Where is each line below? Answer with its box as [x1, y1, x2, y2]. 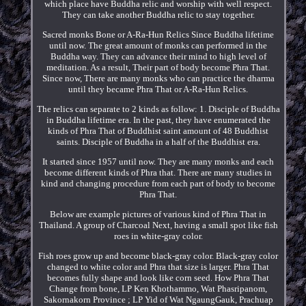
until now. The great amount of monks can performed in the [49, 40, 268, 51]
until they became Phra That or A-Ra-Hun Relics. [68, 83, 249, 94]
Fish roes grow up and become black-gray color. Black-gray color [38, 250, 279, 261]
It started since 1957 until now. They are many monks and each [42, 156, 275, 167]
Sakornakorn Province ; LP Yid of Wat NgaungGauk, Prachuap [43, 294, 273, 305]
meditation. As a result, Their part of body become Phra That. [46, 61, 270, 72]
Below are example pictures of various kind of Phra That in [50, 208, 267, 219]
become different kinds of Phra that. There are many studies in [44, 167, 273, 178]
